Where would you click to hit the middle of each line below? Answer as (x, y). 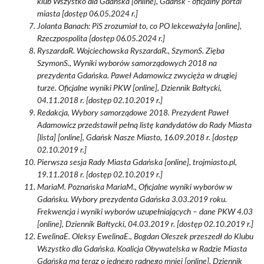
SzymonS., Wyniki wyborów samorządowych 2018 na (127, 64)
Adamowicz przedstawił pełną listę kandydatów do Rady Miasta (144, 126)
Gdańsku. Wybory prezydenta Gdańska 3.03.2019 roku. (132, 200)
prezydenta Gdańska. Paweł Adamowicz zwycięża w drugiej (137, 76)
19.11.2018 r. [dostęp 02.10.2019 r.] (100, 175)
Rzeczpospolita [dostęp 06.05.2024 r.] (101, 39)
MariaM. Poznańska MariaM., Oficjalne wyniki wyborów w (135, 187)
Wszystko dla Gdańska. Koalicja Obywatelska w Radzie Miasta (142, 249)
